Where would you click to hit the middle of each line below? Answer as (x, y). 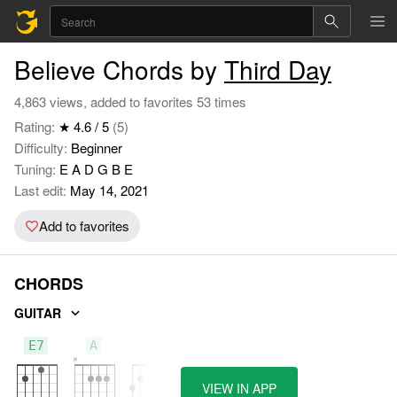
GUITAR (38, 312)
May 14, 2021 (108, 190)
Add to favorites (84, 226)
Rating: (36, 126)
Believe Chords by (119, 69)
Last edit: (40, 190)
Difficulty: (43, 148)
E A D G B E (96, 169)
